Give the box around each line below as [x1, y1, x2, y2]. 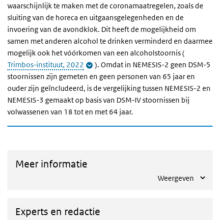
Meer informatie [15, 158, 87, 170]
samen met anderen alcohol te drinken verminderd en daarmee [7, 36, 213, 46]
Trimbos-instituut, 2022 [7, 60, 84, 69]
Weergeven [158, 173, 194, 183]
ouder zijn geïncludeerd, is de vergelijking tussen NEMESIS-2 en [7, 83, 211, 93]
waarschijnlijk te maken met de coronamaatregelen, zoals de [7, 1, 203, 10]
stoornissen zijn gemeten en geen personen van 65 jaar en [7, 72, 195, 81]
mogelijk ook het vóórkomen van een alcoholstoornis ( [7, 48, 185, 57]
